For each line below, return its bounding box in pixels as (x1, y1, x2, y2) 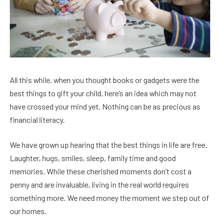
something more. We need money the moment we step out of (10, 193, 209, 203)
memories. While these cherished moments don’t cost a (10, 166, 192, 176)
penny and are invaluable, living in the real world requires (10, 180, 189, 190)
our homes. (10, 206, 48, 216)
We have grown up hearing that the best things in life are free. (10, 140, 207, 150)
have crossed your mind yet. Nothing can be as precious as (10, 101, 200, 111)
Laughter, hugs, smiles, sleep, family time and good (10, 153, 176, 163)
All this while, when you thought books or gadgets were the (10, 75, 199, 84)
